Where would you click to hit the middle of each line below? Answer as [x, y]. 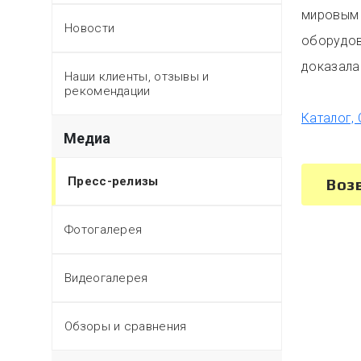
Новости [90, 28]
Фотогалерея [104, 230]
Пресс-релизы [113, 181]
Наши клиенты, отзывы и [137, 77]
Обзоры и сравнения [126, 326]
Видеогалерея [106, 278]
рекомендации [108, 91]
